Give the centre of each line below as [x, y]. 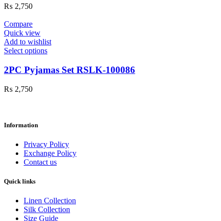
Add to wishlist [28, 42]
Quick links [20, 182]
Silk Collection [47, 210]
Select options [26, 51]
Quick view [22, 33]
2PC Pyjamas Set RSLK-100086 [70, 70]
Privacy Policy [46, 145]
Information [21, 125]
